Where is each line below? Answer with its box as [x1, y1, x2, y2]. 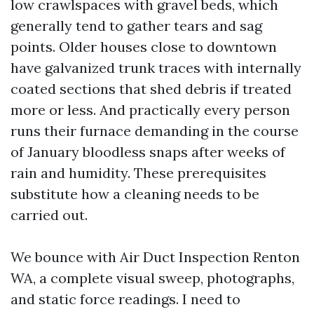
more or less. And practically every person [11, 101, 290, 118]
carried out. [11, 206, 88, 224]
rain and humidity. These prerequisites [11, 164, 266, 182]
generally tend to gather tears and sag [11, 17, 262, 34]
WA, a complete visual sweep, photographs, [11, 269, 294, 287]
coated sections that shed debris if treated [11, 80, 292, 97]
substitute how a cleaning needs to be [11, 185, 259, 203]
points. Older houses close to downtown [11, 38, 277, 55]
